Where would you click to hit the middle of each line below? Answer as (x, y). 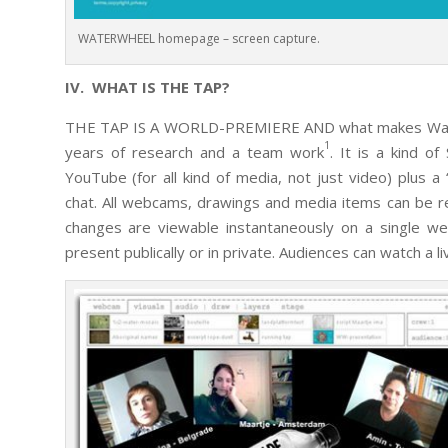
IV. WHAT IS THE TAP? (147, 86)
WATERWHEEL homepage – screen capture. (198, 38)
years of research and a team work (194, 151)
